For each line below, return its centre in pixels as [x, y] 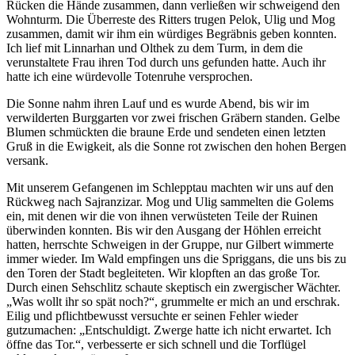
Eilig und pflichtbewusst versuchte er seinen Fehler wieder [152, 315]
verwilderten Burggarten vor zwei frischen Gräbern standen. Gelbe [173, 117]
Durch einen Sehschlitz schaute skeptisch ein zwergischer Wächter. [174, 287]
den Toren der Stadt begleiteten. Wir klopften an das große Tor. [163, 273]
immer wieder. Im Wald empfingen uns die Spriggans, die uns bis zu [176, 258]
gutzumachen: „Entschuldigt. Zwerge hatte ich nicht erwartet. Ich [169, 330]
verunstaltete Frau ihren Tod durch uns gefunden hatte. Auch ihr [166, 62]
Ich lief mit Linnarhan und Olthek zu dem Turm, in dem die [155, 48]
